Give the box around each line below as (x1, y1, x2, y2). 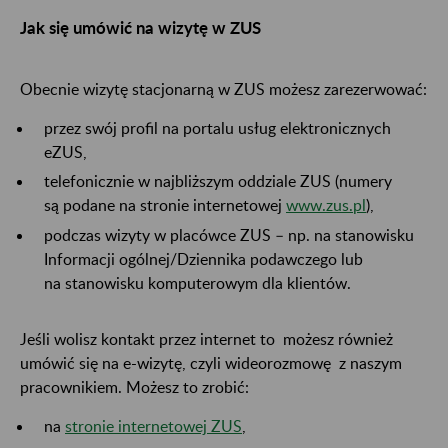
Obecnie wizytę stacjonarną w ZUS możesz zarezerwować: (20, 78, 427, 98)
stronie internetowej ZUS (65, 415, 242, 435)
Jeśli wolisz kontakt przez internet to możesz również (20, 328, 393, 348)
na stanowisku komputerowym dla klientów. (44, 272, 351, 292)
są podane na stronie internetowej (44, 195, 286, 215)
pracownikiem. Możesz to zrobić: (20, 376, 249, 396)
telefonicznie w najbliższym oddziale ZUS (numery (44, 171, 392, 191)
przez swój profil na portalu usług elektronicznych (44, 117, 391, 137)
